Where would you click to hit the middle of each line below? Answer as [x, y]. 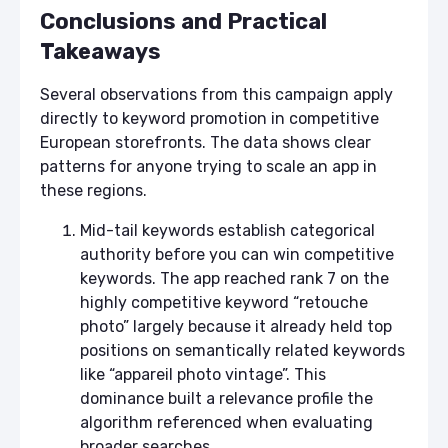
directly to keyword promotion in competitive [209, 118]
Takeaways [100, 51]
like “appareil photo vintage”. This [203, 374]
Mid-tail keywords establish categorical [227, 230]
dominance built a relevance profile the [226, 398]
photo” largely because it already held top [236, 326]
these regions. [93, 190]
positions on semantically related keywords [242, 350]
